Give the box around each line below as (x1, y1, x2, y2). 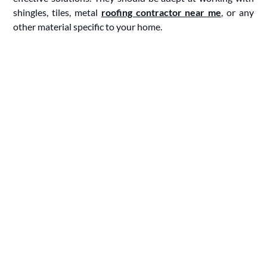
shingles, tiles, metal (13, 6, 101, 18)
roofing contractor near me (101, 6, 222, 18)
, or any (221, 6, 254, 18)
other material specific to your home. (13, 20, 163, 32)
